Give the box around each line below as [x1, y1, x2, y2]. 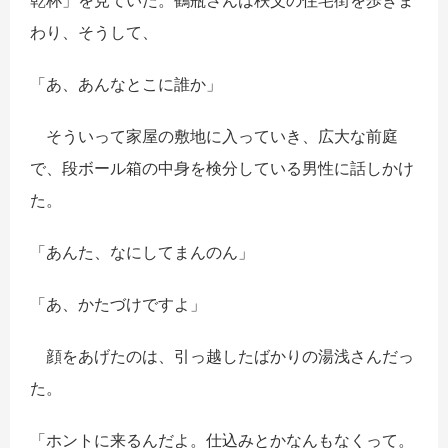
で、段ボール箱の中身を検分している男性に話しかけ [30, 158, 414, 179]
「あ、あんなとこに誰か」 [30, 74, 222, 95]
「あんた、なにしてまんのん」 [30, 242, 254, 263]
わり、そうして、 [30, 22, 158, 43]
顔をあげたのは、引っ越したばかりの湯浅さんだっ [30, 346, 414, 367]
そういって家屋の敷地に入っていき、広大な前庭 [30, 126, 398, 147]
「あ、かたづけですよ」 [30, 294, 206, 315]
